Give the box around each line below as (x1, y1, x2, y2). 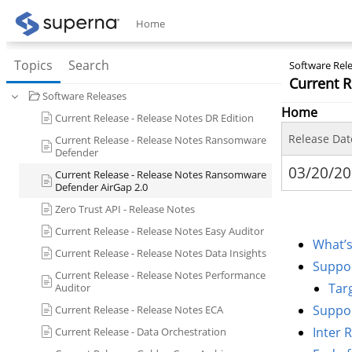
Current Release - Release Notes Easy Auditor (55, 224, 264, 238)
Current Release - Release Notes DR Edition (55, 111, 254, 125)
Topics (14, 57, 53, 74)
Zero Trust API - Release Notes (55, 202, 195, 216)
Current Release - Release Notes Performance (55, 268, 266, 282)
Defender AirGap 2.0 (55, 180, 148, 194)
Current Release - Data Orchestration (55, 324, 226, 339)
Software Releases (42, 89, 126, 103)
